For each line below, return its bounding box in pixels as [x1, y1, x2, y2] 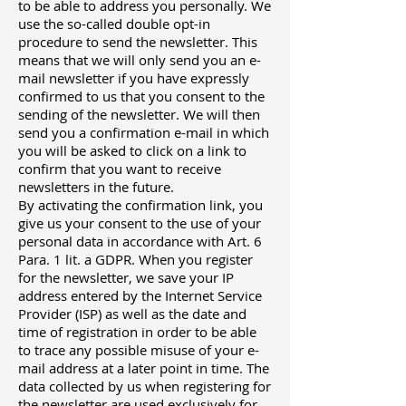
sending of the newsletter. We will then [18, 105, 260, 124]
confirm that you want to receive [18, 159, 221, 179]
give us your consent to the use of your [18, 214, 261, 233]
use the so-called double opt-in [18, 14, 210, 34]
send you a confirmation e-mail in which [18, 123, 269, 142]
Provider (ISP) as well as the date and [18, 304, 246, 324]
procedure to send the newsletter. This [18, 33, 257, 52]
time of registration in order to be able [18, 323, 256, 342]
